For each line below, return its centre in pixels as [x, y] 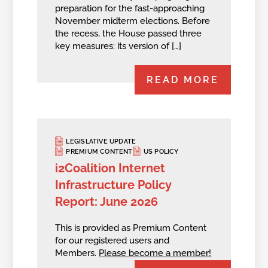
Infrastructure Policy [113, 185]
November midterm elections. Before [133, 21]
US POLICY [161, 151]
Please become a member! [155, 253]
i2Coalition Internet [110, 168]
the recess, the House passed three [129, 34]
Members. [77, 253]
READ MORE [182, 80]
